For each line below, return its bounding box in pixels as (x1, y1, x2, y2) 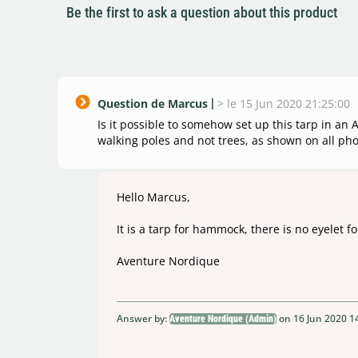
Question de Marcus (97, 96, 208, 112)
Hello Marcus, (117, 189, 190, 205)
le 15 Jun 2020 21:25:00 (227, 96, 350, 112)
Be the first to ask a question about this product (66, 4, 337, 22)
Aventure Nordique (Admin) (169, 313, 276, 325)
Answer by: (117, 312, 169, 326)
